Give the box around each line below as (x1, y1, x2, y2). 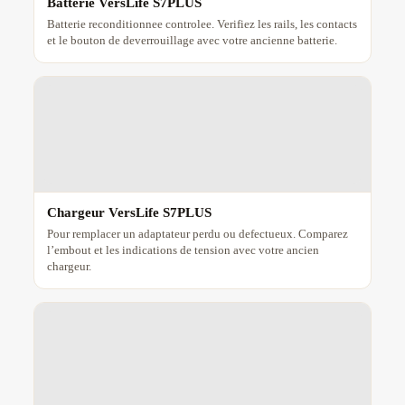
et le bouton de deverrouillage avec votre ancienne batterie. (46, 33, 337, 48)
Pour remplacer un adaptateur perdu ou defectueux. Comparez (46, 227, 348, 241)
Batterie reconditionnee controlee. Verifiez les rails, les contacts (46, 17, 357, 32)
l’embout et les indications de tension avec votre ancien (46, 243, 319, 258)
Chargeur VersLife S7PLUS (46, 205, 212, 221)
